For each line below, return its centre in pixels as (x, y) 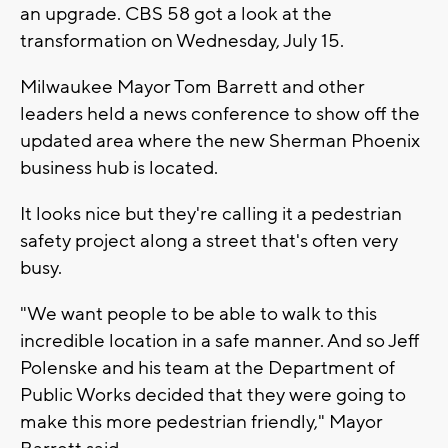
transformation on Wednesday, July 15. (184, 40)
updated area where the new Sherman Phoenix (220, 140)
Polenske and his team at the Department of (207, 367)
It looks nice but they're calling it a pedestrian (211, 213)
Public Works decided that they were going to (213, 394)
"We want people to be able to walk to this (198, 313)
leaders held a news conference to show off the (220, 113)
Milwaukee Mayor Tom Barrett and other (192, 86)
